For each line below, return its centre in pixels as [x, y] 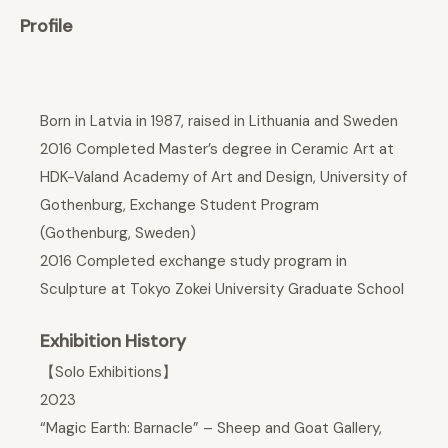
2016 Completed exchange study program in [193, 260]
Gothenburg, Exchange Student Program [179, 204]
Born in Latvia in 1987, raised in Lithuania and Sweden [219, 120]
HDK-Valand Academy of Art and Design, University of [223, 176]
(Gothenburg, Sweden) [118, 232]
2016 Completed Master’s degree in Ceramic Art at [217, 148]
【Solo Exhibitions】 [108, 372]
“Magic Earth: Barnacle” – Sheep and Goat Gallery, [211, 428]
